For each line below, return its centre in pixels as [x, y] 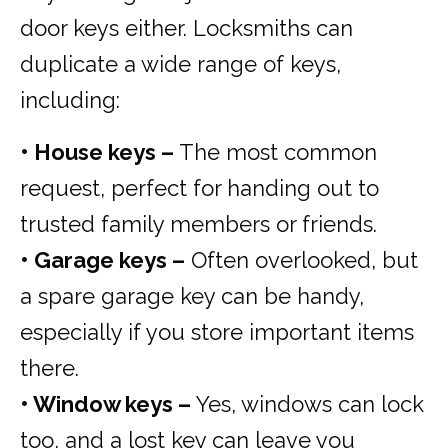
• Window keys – [105, 404]
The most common [275, 152]
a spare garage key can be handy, [192, 296]
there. [49, 368]
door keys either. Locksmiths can [186, 28]
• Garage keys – [102, 260]
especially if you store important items [217, 332]
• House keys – [97, 152]
